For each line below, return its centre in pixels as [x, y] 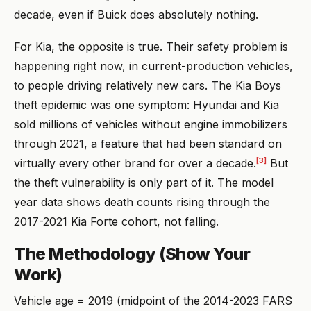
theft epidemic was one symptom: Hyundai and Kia [146, 104]
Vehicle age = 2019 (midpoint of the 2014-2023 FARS [153, 300]
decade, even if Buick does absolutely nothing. [136, 14]
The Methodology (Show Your [132, 253]
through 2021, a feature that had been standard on [148, 143]
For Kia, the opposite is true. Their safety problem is [151, 46]
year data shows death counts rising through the [142, 202]
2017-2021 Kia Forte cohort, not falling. [116, 221]
